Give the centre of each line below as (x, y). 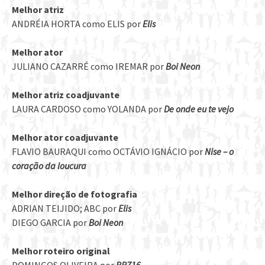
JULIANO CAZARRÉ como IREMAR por (89, 67)
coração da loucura (49, 166)
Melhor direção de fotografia (75, 194)
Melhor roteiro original (61, 251)
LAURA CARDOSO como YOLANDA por (88, 109)
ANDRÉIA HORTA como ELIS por (76, 24)
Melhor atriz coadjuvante (66, 95)
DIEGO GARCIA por (50, 223)
